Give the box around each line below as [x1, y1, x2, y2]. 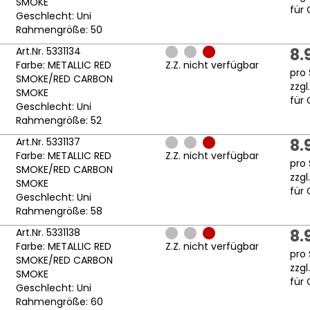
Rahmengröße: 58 [15, 204, 102, 219]
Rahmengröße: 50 [15, 23, 102, 37]
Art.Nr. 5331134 [15, 44, 81, 59]
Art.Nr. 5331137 [15, 135, 80, 149]
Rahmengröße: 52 [15, 113, 102, 128]
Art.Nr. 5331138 [15, 226, 80, 240]
